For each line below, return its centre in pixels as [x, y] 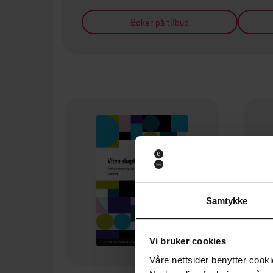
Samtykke [227, 201]
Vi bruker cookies [187, 241]
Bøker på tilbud [160, 22]
